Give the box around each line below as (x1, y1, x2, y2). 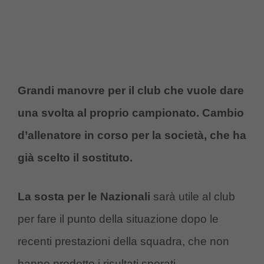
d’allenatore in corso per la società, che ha (18, 128, 246, 141)
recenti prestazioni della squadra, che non (18, 235, 229, 248)
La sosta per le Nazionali (18, 190, 150, 203)
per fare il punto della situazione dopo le (18, 213, 219, 226)
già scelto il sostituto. (18, 151, 133, 164)
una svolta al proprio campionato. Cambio (18, 106, 244, 119)
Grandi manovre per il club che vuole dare (18, 84, 244, 97)
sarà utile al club (150, 190, 235, 203)
